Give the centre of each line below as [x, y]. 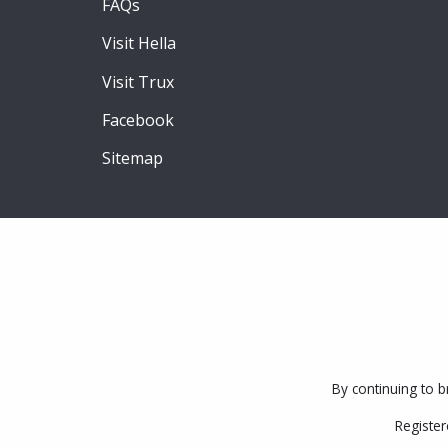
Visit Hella [139, 43]
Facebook [138, 120]
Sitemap [132, 158]
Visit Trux [138, 81]
